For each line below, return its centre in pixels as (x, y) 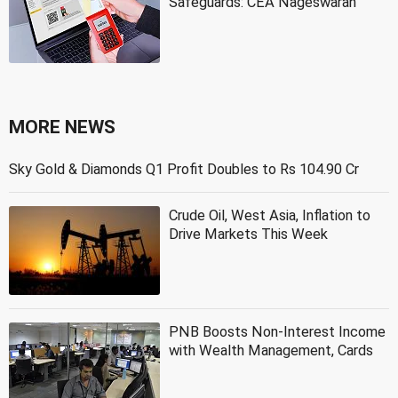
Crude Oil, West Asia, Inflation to (270, 216)
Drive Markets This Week (248, 235)
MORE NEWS (62, 127)
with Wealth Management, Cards (271, 351)
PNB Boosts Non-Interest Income (277, 332)
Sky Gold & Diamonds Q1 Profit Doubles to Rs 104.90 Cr (184, 170)
